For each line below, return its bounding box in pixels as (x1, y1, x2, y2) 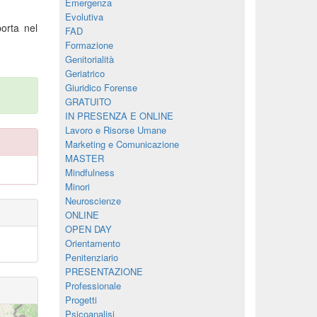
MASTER (64, 151, 104, 165)
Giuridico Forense (64, 81, 137, 94)
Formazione (64, 38, 113, 52)
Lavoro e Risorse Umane (64, 123, 166, 137)
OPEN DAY (64, 222, 112, 236)
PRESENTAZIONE (64, 265, 143, 278)
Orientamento (64, 236, 120, 250)
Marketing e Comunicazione (64, 137, 179, 151)
